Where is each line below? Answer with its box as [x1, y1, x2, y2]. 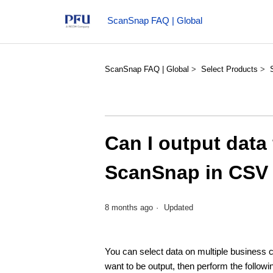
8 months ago [105, 203, 153, 213]
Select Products [201, 65, 258, 74]
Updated [164, 203, 193, 213]
